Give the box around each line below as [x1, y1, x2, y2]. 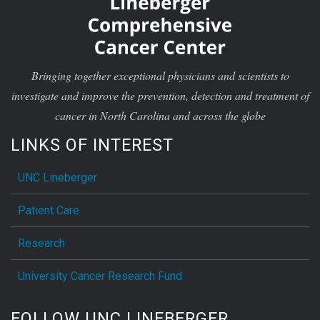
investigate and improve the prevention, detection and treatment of [11, 87, 309, 103]
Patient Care [18, 203, 79, 217]
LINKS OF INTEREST [11, 134, 174, 155]
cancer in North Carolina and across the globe [54, 107, 266, 123]
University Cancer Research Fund [18, 269, 182, 283]
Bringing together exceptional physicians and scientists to [31, 67, 289, 83]
